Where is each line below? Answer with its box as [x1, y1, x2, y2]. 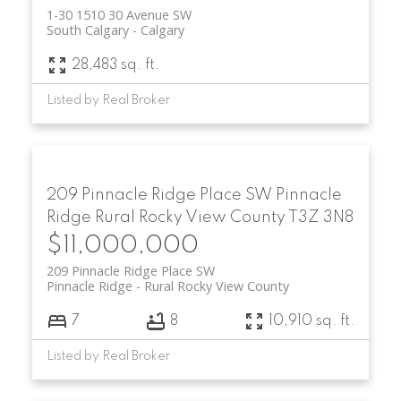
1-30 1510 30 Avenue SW [46, 6, 192, 24]
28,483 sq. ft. [71, 57, 159, 73]
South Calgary [46, 21, 129, 39]
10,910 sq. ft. [269, 313, 355, 328]
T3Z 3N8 [287, 209, 354, 226]
